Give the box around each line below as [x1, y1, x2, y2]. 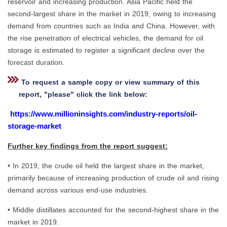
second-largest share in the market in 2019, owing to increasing [8, 10, 216, 18]
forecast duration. [8, 58, 64, 67]
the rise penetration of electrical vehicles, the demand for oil [8, 34, 203, 43]
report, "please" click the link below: [19, 90, 147, 99]
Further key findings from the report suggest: [8, 142, 168, 150]
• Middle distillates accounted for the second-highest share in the [8, 206, 219, 214]
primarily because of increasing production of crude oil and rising [8, 174, 219, 182]
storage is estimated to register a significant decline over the [8, 46, 205, 55]
